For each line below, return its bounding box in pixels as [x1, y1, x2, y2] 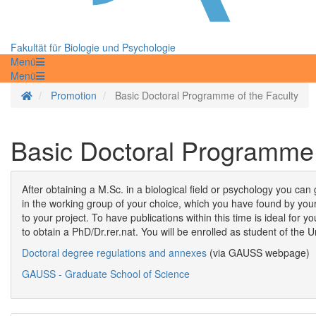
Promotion [51, 88, 97, 103]
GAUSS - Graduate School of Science [22, 267, 190, 281]
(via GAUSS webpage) [207, 245, 310, 260]
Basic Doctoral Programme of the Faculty [115, 88, 298, 103]
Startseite [32, 87, 74, 102]
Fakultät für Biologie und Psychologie [11, 40, 176, 55]
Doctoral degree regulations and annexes [22, 245, 207, 260]
